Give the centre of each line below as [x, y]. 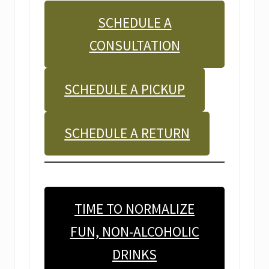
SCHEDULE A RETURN [127, 133]
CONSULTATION [134, 46]
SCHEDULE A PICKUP [125, 89]
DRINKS [134, 254]
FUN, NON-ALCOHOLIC [134, 231]
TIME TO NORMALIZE [134, 208]
